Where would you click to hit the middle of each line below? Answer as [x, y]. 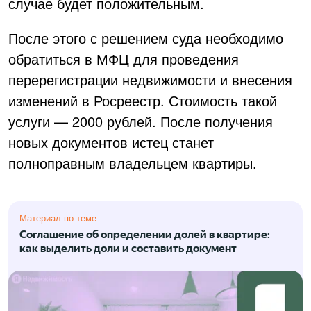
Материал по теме [58, 217]
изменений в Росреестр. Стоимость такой [143, 100]
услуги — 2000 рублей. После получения [141, 121]
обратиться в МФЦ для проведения [124, 58]
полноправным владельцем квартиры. [133, 162]
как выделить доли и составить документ [128, 248]
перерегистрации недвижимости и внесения [150, 79]
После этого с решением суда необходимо [146, 37]
